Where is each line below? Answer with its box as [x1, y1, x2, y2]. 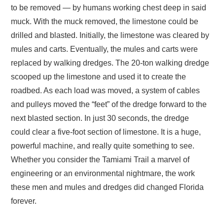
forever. [11, 197, 37, 206]
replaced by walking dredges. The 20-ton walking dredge [11, 59, 210, 68]
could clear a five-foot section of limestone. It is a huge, [11, 128, 201, 137]
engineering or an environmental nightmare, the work [11, 169, 195, 178]
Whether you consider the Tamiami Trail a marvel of [11, 155, 190, 164]
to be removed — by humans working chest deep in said [11, 3, 207, 12]
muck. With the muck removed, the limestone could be [11, 17, 199, 26]
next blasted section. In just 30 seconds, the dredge [11, 114, 189, 123]
